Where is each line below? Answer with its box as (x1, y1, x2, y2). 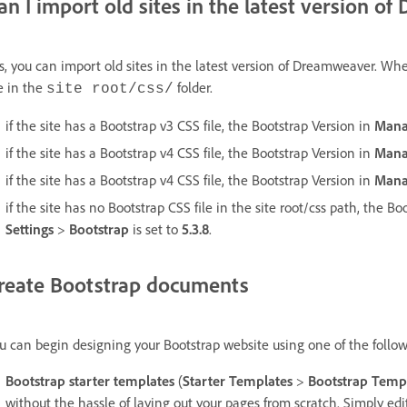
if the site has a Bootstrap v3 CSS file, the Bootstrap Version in (5, 115, 374, 134)
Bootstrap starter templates (5, 371, 174, 390)
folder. (174, 77, 216, 96)
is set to (129, 219, 182, 238)
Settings (5, 219, 54, 238)
